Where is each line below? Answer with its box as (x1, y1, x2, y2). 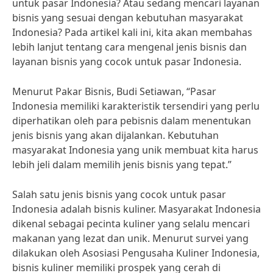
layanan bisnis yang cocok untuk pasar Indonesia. (12, 55, 241, 68)
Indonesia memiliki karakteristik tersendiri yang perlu (12, 99, 260, 113)
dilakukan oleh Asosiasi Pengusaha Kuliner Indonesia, (12, 246, 260, 260)
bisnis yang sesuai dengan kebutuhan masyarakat (12, 11, 243, 24)
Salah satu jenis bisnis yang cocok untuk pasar (12, 188, 226, 201)
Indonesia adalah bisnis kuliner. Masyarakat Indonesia (12, 202, 261, 216)
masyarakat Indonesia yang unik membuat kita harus (12, 143, 258, 157)
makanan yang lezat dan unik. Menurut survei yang (12, 232, 249, 245)
